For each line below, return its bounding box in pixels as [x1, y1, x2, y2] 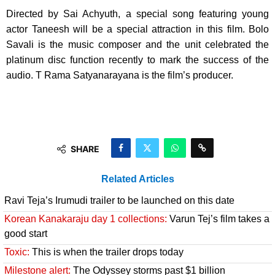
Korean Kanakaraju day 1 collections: [4, 213, 167, 224]
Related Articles [101, 173, 174, 184]
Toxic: [4, 246, 29, 257]
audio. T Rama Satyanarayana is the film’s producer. [6, 69, 233, 80]
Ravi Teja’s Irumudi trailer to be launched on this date [4, 195, 234, 206]
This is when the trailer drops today [29, 246, 184, 257]
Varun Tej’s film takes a [167, 213, 269, 224]
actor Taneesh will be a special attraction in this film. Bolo [6, 23, 269, 34]
